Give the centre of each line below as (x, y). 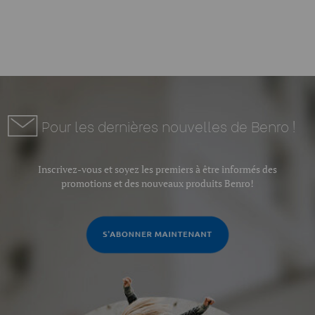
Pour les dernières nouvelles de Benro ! (169, 126)
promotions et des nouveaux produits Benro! (157, 184)
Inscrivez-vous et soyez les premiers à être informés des (157, 169)
